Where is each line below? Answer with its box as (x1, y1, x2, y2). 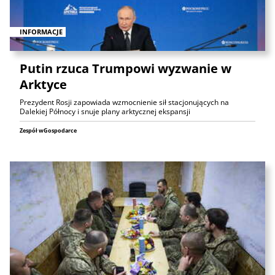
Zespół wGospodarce (20, 126, 77, 135)
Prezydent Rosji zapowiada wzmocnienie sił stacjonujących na (20, 97, 229, 108)
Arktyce (20, 76, 67, 93)
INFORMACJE (20, 26, 63, 36)
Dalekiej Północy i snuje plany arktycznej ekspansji (20, 106, 190, 117)
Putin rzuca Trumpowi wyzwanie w (20, 60, 231, 77)
